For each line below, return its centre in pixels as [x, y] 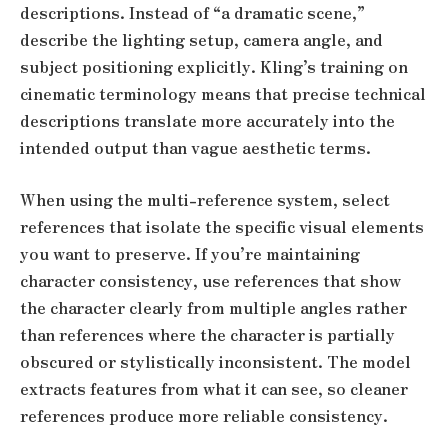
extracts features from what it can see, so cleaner [214, 388]
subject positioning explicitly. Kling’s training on [214, 67]
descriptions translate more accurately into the [207, 121]
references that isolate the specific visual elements [222, 226]
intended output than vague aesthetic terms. [195, 148]
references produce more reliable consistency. [204, 415]
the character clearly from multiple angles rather [213, 307]
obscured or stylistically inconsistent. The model [215, 361]
